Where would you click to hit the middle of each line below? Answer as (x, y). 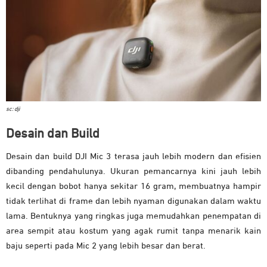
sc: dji (13, 109)
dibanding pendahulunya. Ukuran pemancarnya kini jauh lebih (133, 172)
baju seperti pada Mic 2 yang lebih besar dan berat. (106, 246)
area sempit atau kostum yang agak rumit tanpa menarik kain (133, 231)
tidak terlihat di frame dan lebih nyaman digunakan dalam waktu (133, 201)
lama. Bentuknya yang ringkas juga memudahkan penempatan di (133, 216)
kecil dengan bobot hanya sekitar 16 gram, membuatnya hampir (133, 187)
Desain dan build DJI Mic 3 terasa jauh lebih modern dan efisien (133, 157)
